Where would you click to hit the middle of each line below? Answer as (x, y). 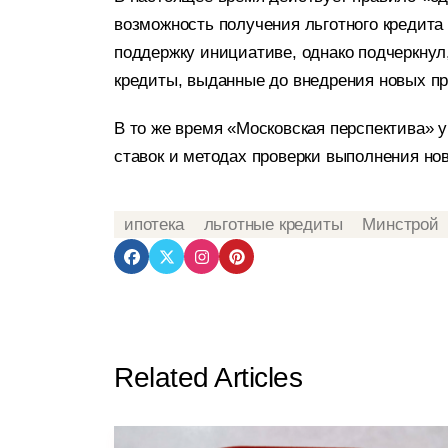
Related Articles (208, 377)
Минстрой (400, 224)
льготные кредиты (273, 224)
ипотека (154, 224)
